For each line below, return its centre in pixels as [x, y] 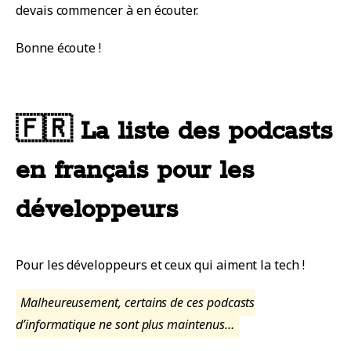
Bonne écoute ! [59, 47]
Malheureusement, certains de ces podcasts [138, 303]
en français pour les [135, 172]
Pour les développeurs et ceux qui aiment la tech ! [160, 265]
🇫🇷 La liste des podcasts [174, 132]
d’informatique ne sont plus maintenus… [125, 325]
